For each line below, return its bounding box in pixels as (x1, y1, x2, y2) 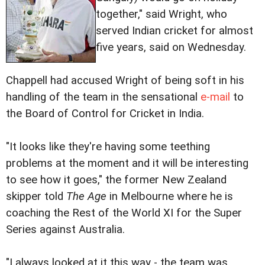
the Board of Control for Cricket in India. (6, 107, 204, 121)
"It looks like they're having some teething (6, 140, 210, 154)
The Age (66, 190, 106, 203)
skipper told (6, 190, 66, 203)
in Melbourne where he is (106, 190, 233, 203)
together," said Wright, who (96, 8, 227, 21)
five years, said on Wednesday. (96, 41, 246, 54)
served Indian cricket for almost (96, 24, 253, 38)
